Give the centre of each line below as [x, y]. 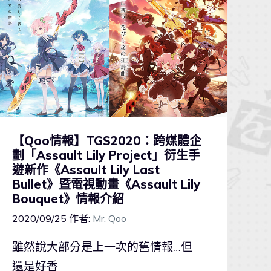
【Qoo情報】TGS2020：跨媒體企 [106, 140]
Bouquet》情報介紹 [68, 198]
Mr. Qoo [109, 218]
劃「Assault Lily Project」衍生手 [106, 155]
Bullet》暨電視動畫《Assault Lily [106, 184]
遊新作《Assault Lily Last [86, 169]
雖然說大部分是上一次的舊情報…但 [102, 247]
